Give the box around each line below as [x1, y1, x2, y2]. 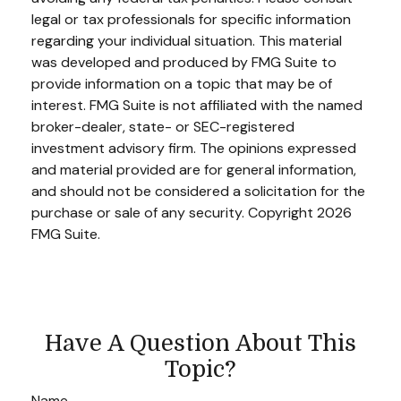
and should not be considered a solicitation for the [31, 181, 365, 200]
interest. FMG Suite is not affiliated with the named [31, 95, 363, 115]
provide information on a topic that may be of [31, 73, 332, 93]
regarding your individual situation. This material [31, 30, 342, 50]
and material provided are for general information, [31, 159, 356, 179]
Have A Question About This [45, 329, 356, 356]
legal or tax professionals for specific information [31, 9, 351, 29]
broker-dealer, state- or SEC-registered [31, 116, 294, 136]
